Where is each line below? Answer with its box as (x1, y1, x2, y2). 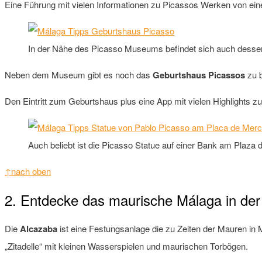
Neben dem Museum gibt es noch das (5, 68, 153, 81)
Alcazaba (20, 222, 57, 235)
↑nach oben (5, 164, 51, 177)
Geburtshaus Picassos (153, 68, 245, 81)
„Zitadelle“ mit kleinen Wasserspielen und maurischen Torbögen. (5, 239, 248, 252)
